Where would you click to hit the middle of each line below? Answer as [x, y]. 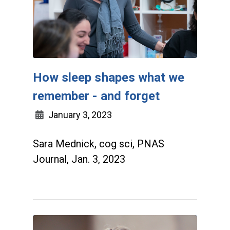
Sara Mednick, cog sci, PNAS [99, 144]
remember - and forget [97, 96]
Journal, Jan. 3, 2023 [79, 159]
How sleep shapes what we [109, 78]
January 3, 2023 [79, 115]
